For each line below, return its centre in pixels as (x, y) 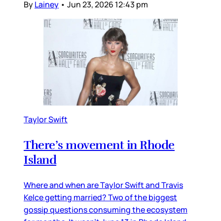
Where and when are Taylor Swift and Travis (103, 185)
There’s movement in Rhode (99, 145)
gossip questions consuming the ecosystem (106, 209)
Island (40, 160)
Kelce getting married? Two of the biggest (100, 197)
